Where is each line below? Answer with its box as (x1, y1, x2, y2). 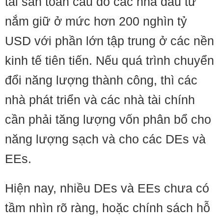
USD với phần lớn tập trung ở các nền (5, 34, 214, 48)
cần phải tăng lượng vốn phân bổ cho (5, 112, 211, 126)
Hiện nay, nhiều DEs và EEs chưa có (5, 181, 209, 195)
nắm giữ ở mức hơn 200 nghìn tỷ (5, 14, 187, 28)
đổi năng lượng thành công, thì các (5, 73, 197, 87)
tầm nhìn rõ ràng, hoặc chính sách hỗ (5, 201, 210, 215)
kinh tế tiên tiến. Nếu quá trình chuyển (5, 54, 214, 67)
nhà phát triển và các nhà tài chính (5, 93, 195, 107)
